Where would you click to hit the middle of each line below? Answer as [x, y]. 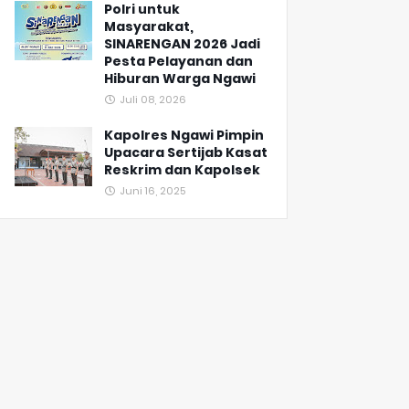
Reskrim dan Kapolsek [182, 170]
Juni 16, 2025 [152, 191]
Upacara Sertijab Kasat [186, 153]
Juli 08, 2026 [153, 100]
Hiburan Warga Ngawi [180, 79]
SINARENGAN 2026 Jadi [182, 44]
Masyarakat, [149, 27]
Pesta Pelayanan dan [178, 62]
